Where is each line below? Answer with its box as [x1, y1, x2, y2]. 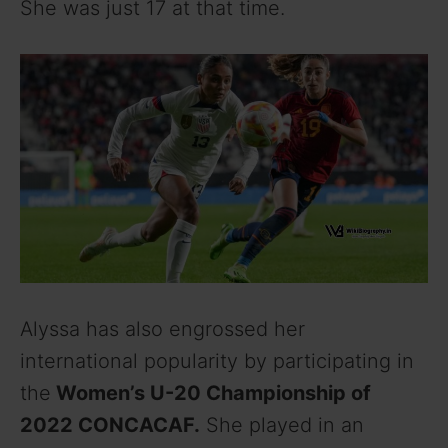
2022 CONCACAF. [20, 413, 200, 438]
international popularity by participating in [20, 349, 414, 374]
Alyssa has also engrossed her [20, 317, 305, 342]
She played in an [200, 413, 364, 438]
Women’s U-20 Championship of [51, 381, 371, 406]
